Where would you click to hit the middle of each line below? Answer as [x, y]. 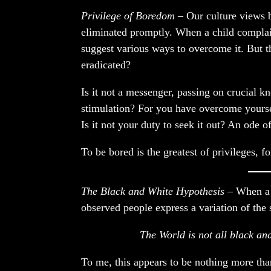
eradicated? [106, 65]
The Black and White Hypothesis [152, 191]
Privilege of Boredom [128, 16]
